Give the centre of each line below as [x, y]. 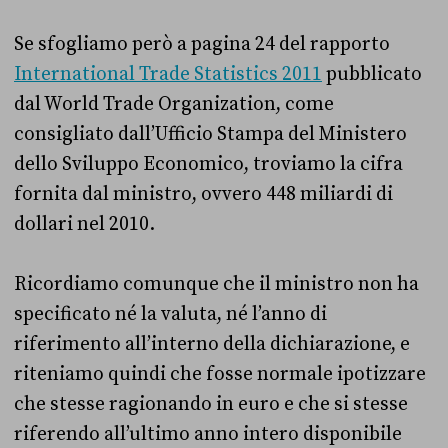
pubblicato [372, 74]
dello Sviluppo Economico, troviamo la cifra [208, 164]
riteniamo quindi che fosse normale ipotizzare [220, 374]
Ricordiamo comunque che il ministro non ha [216, 284]
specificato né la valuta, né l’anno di [170, 314]
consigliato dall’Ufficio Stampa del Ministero [210, 134]
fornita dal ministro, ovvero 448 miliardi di [203, 194]
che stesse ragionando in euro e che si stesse [211, 404]
